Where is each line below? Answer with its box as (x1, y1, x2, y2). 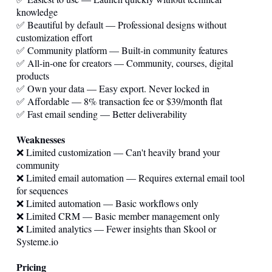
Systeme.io (16, 234, 58, 248)
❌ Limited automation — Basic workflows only (16, 196, 199, 209)
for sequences (16, 183, 68, 197)
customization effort (16, 30, 92, 44)
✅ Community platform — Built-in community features (16, 43, 228, 56)
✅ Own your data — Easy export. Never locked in (16, 81, 209, 95)
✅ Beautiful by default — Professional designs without (16, 18, 226, 31)
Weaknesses (16, 132, 65, 146)
